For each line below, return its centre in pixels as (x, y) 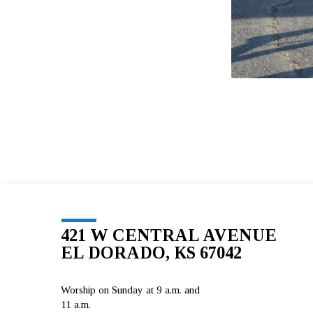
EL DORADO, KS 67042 (151, 253)
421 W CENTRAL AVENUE (169, 235)
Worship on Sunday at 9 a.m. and (130, 290)
